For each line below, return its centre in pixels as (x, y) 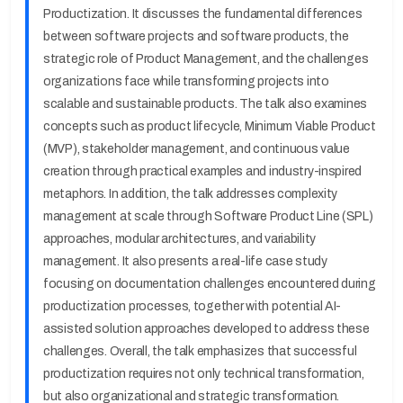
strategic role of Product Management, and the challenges (206, 59)
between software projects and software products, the (196, 36)
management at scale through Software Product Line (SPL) (208, 216)
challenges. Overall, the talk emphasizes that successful (200, 351)
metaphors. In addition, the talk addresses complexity (191, 194)
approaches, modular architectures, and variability (180, 239)
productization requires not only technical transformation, (204, 374)
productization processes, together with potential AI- (193, 306)
